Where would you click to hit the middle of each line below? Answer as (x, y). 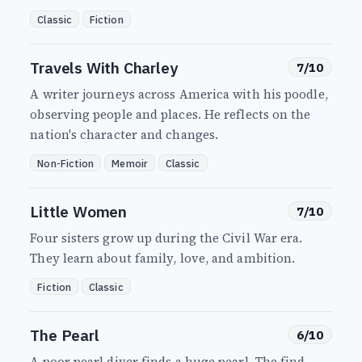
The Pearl (65, 335)
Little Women (79, 212)
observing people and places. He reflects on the (170, 115)
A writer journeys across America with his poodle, (179, 95)
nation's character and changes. (124, 135)
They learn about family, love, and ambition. (163, 259)
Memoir (130, 163)
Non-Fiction (66, 163)
